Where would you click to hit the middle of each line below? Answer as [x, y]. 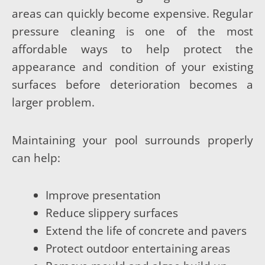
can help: [36, 158]
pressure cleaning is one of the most [132, 32]
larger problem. [53, 103]
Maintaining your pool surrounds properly [132, 140]
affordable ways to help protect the [132, 49]
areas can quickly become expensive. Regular [132, 14]
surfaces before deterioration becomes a [132, 85]
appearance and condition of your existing [132, 67]
